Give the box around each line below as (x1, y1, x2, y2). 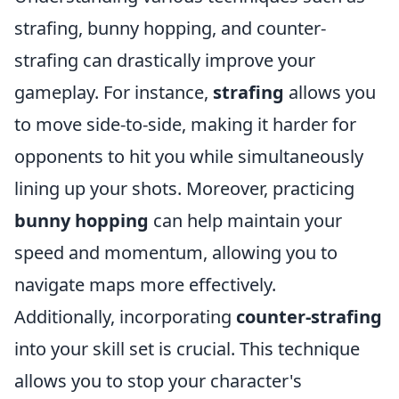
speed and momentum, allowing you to (14, 240, 338, 265)
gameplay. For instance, (14, 80, 213, 105)
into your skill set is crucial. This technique (14, 337, 360, 362)
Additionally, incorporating (14, 305, 236, 330)
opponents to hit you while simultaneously (14, 144, 363, 169)
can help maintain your (149, 208, 342, 233)
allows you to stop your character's (14, 369, 302, 394)
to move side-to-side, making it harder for (14, 112, 356, 137)
